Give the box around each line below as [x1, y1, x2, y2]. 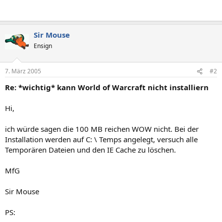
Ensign [34, 41, 52, 50]
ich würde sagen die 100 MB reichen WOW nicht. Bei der [5, 124, 199, 134]
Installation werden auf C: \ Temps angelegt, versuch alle [5, 134, 198, 144]
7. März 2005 [5, 67, 41, 75]
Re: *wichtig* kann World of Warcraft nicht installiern [5, 82, 209, 92]
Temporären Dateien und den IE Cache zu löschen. [5, 145, 176, 155]
